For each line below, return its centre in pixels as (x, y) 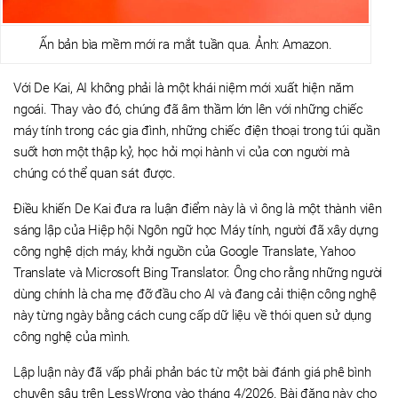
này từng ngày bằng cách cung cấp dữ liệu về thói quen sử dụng (192, 315)
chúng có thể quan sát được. (95, 173)
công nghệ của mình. (72, 337)
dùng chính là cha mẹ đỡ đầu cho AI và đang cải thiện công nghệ (195, 294)
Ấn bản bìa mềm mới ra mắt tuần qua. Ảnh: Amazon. (186, 44)
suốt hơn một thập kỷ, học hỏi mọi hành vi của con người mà (182, 152)
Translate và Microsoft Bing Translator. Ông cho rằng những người (198, 273)
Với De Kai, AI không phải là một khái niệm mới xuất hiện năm (183, 88)
